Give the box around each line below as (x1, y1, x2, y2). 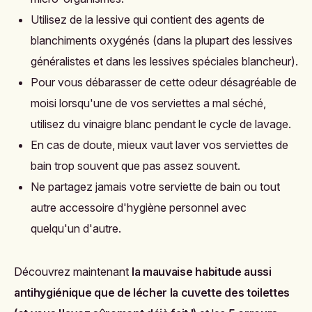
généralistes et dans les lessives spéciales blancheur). (31, 54, 298, 69)
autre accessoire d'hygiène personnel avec (31, 201, 247, 215)
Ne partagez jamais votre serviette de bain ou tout (31, 180, 280, 194)
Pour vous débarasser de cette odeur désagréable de (31, 75, 297, 90)
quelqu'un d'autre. (31, 221, 121, 236)
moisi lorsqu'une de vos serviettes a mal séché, (31, 96, 266, 111)
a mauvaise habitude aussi (134, 265, 272, 279)
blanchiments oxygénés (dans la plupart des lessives (31, 33, 292, 48)
